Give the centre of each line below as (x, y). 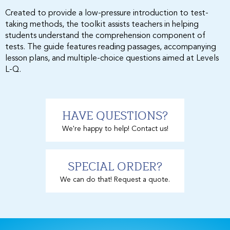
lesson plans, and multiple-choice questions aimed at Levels (112, 58)
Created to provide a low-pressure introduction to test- (107, 13)
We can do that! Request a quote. (115, 179)
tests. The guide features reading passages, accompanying (111, 47)
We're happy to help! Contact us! (115, 129)
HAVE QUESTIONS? (115, 114)
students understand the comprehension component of (105, 36)
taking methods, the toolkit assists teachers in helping (102, 24)
